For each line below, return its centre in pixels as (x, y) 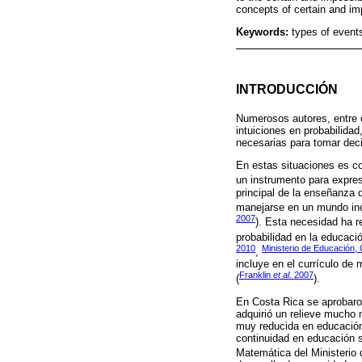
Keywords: (264, 32)
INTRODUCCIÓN (287, 88)
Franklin (256, 275)
